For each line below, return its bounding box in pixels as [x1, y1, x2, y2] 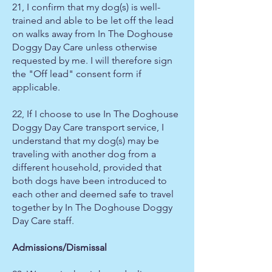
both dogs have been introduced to [12, 175, 167, 186]
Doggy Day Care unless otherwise [12, 41, 157, 53]
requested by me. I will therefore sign [12, 55, 172, 66]
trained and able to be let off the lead [12, 15, 174, 26]
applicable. [12, 81, 60, 93]
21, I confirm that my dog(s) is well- [12, 1, 160, 13]
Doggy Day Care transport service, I [12, 121, 164, 133]
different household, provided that [12, 161, 161, 173]
